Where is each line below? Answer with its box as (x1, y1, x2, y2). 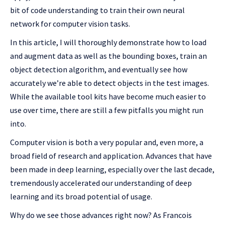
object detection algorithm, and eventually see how (10, 64, 187, 75)
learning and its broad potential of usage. (10, 191, 152, 202)
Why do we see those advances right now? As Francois (10, 210, 192, 220)
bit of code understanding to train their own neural (10, 5, 185, 16)
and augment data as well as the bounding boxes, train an (10, 51, 207, 61)
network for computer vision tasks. (10, 19, 130, 29)
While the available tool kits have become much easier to (10, 91, 206, 102)
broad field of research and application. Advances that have (10, 151, 212, 161)
